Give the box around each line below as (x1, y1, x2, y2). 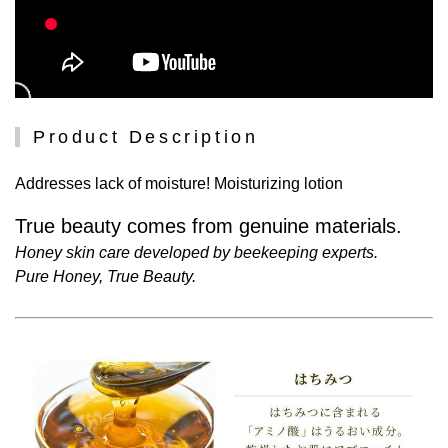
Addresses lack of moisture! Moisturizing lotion (15, 175, 343, 193)
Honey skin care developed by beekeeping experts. (15, 244, 378, 262)
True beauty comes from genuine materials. (15, 215, 402, 238)
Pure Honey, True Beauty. (15, 268, 196, 286)
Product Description (33, 127, 259, 148)
